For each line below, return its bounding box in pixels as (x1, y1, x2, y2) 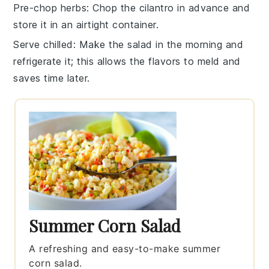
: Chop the (86, 1, 139, 14)
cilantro (139, 1, 174, 14)
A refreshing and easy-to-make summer (29, 242, 221, 255)
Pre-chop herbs (13, 1, 87, 14)
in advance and (174, 1, 250, 14)
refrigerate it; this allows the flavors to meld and (13, 55, 241, 67)
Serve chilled (13, 38, 73, 50)
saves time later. (13, 71, 90, 84)
